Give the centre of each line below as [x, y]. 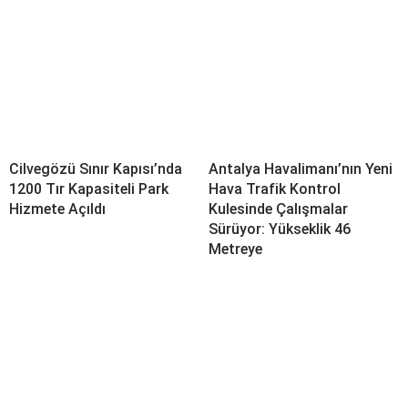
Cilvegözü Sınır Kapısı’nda [96, 168]
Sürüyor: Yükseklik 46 [280, 229]
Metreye [235, 249]
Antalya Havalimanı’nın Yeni [301, 168]
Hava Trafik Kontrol [275, 189]
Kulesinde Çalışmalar [278, 209]
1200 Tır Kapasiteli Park [89, 189]
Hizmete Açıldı [57, 209]
